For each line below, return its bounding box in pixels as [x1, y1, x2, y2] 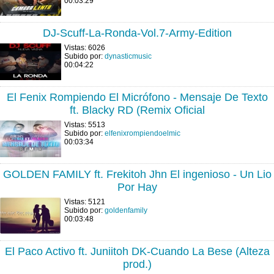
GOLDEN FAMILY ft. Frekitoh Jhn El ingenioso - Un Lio [2, 168, 272, 180]
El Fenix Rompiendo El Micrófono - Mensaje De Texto [6, 91, 268, 103]
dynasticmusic [105, 52, 152, 61]
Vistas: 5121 [64, 198, 105, 206]
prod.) [122, 258, 152, 270]
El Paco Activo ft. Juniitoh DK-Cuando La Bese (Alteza [4, 245, 270, 257]
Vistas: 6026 [64, 43, 105, 52]
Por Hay [117, 181, 157, 193]
